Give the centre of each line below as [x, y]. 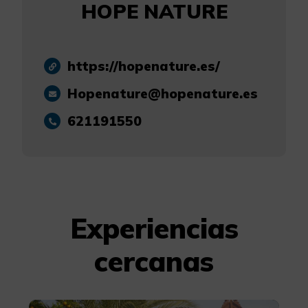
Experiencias [154, 229]
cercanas [154, 262]
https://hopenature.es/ [144, 66]
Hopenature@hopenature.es [163, 94]
